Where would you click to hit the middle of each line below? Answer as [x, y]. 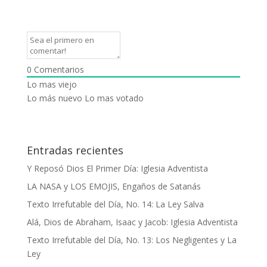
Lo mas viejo [52, 84]
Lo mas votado [114, 98]
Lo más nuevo [54, 98]
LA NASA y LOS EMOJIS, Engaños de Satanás [114, 186]
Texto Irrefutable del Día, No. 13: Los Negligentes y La [131, 240]
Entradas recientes [75, 150]
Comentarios [58, 69]
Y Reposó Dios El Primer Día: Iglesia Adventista [117, 168]
